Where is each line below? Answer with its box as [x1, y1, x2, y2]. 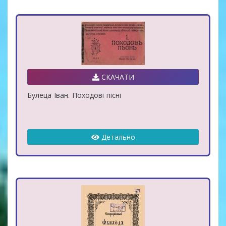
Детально [99, 132, 135, 142]
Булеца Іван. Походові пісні [27, 90, 121, 100]
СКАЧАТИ [99, 72, 134, 82]
